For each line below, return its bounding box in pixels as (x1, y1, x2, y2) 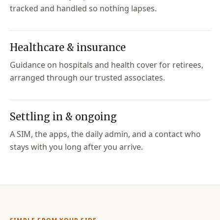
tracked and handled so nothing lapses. (10, 3, 157, 14)
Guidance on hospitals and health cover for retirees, (10, 59, 203, 70)
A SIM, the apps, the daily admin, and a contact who (10, 129, 201, 139)
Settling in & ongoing (10, 110, 117, 123)
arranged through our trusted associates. (10, 72, 165, 83)
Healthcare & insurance (10, 41, 126, 54)
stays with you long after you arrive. (10, 141, 143, 152)
